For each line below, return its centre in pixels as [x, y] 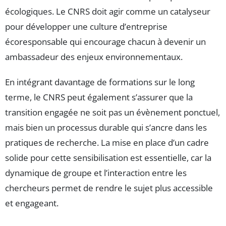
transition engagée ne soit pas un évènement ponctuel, [112, 112]
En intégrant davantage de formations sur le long [100, 82]
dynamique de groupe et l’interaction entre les [96, 173]
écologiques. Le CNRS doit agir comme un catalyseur [108, 12]
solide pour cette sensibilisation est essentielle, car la [108, 158]
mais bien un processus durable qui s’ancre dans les [106, 128]
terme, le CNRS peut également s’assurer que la [99, 97]
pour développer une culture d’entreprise [86, 27]
